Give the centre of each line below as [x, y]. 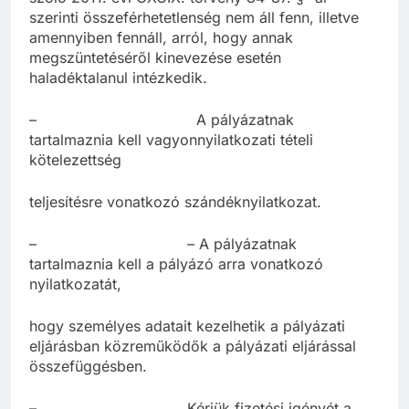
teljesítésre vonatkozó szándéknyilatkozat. [175, 202]
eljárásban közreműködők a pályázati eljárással [193, 346]
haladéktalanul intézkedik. [118, 78]
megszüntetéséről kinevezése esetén [155, 58]
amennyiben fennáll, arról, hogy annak [161, 38]
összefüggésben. [88, 367]
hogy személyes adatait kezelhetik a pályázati [187, 326]
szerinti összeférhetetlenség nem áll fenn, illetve [194, 18]
